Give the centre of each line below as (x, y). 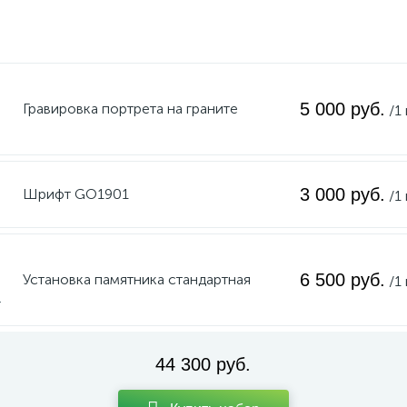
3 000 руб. (342, 194)
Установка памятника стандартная (136, 279)
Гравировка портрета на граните (130, 109)
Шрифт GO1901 (75, 194)
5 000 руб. (342, 109)
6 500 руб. (342, 280)
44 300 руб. (203, 364)
